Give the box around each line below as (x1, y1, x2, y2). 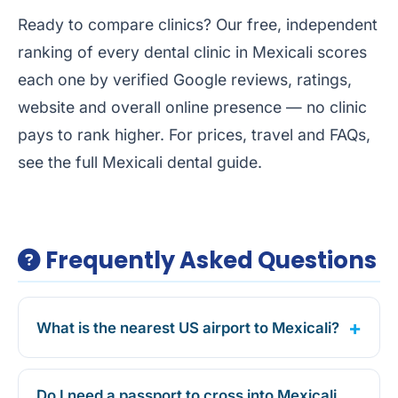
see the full (18, 153, 102, 172)
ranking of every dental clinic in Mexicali (18, 43, 313, 62)
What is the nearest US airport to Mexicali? (36, 318, 339, 337)
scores (313, 43, 367, 62)
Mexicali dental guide (102, 153, 258, 172)
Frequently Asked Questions (41, 244, 377, 277)
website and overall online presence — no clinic (18, 98, 367, 117)
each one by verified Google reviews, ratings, (18, 70, 352, 90)
